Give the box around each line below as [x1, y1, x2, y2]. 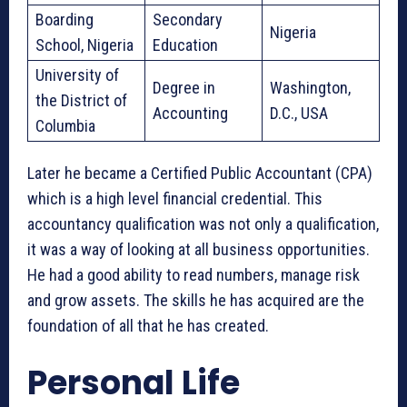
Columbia [35, 115, 95, 135]
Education [153, 35, 218, 55]
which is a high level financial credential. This [27, 188, 323, 208]
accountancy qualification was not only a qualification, [27, 213, 379, 233]
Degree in [153, 77, 215, 97]
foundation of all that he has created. [27, 315, 273, 335]
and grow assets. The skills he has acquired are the [27, 290, 364, 310]
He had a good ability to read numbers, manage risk [27, 264, 360, 284]
